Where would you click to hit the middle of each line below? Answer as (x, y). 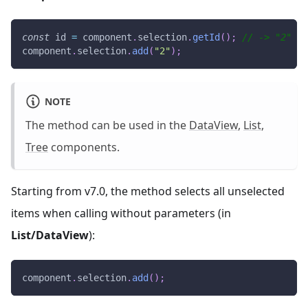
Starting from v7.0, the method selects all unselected (148, 191)
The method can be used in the (107, 125)
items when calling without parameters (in (121, 213)
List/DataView (50, 235)
